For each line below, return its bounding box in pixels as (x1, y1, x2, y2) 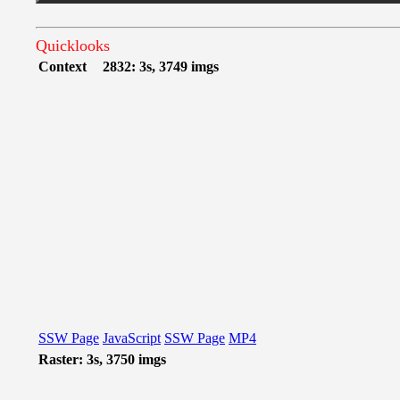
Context (38, 59, 87, 74)
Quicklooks (36, 37, 110, 54)
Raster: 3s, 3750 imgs (38, 352, 166, 367)
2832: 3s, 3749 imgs (103, 59, 219, 74)
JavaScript (103, 330, 161, 346)
